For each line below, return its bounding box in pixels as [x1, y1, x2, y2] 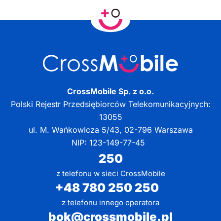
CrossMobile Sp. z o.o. [67, 86, 154, 97]
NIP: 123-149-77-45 [71, 138, 150, 148]
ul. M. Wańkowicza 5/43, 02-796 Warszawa [28, 125, 193, 135]
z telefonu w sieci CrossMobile [56, 169, 165, 179]
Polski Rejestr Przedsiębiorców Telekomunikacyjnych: [10, 99, 211, 110]
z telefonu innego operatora [62, 198, 159, 208]
